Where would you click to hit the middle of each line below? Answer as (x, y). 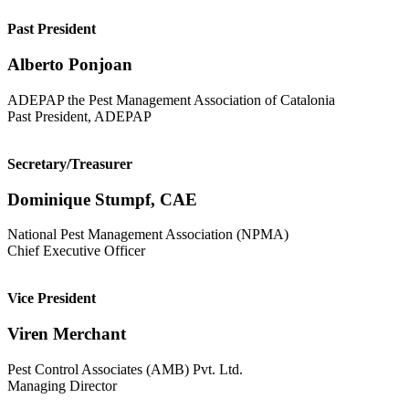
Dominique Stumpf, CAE (102, 199)
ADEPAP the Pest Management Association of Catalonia (171, 100)
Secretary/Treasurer (70, 163)
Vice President (52, 299)
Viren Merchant (67, 334)
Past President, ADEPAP (79, 116)
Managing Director (62, 385)
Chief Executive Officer (76, 251)
